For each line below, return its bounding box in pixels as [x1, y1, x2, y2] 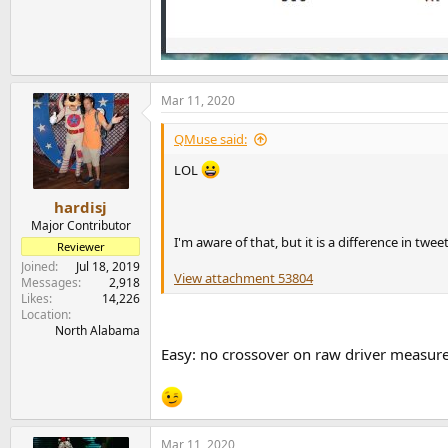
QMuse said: [174, 130, 247, 149]
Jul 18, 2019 [76, 257, 140, 275]
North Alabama [55, 321, 140, 339]
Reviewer [56, 238, 105, 254]
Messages [21, 273, 78, 291]
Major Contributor [30, 216, 131, 234]
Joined [21, 257, 55, 275]
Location [21, 305, 68, 323]
